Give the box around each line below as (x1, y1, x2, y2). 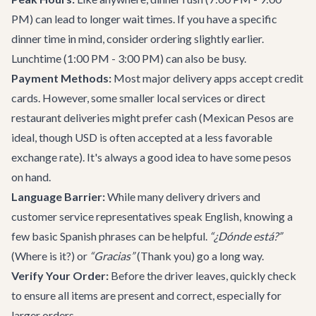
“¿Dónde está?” (209, 229, 282, 243)
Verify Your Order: (11, 269, 109, 282)
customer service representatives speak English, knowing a (11, 209, 293, 223)
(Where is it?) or (11, 249, 90, 262)
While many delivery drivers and (105, 190, 260, 203)
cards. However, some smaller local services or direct (11, 91, 265, 104)
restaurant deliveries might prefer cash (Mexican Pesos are (11, 111, 293, 124)
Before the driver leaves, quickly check (109, 269, 296, 282)
